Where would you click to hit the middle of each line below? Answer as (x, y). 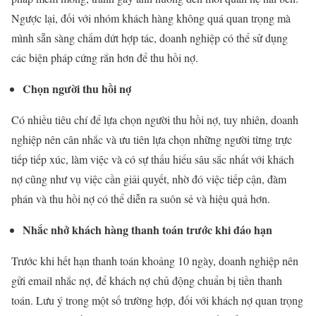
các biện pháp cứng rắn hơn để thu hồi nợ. (105, 58)
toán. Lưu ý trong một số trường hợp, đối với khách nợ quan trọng (157, 300)
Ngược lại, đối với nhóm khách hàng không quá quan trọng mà (151, 18)
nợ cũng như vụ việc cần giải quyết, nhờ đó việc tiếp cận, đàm (149, 179)
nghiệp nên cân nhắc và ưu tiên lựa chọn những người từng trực (152, 140)
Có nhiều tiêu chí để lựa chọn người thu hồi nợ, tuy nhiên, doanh (155, 120)
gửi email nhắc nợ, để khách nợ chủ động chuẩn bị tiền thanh (147, 281)
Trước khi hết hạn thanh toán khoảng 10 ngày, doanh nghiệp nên (155, 261)
